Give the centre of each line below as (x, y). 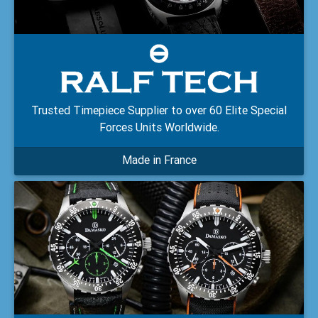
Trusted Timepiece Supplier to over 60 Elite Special (159, 110)
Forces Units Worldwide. (159, 127)
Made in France (159, 159)
